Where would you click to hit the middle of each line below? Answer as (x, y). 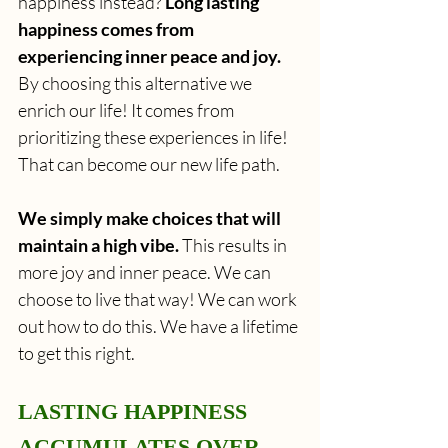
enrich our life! (73, 109)
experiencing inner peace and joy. (149, 55)
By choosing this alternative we (136, 82)
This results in (234, 244)
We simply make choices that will (151, 217)
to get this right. (76, 352)
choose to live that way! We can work (159, 298)
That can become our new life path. (149, 163)
